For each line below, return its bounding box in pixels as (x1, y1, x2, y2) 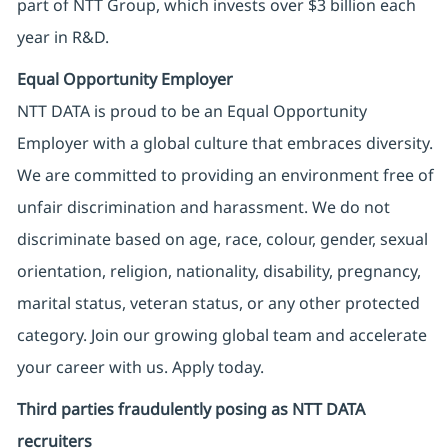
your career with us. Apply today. (16, 356, 264, 379)
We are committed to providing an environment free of (16, 164, 434, 187)
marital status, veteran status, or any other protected (16, 292, 420, 315)
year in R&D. (16, 26, 109, 49)
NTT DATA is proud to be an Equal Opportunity (16, 100, 367, 123)
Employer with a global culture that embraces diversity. (16, 132, 433, 155)
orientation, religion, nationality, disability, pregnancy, (16, 260, 421, 283)
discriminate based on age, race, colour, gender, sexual (16, 228, 428, 251)
